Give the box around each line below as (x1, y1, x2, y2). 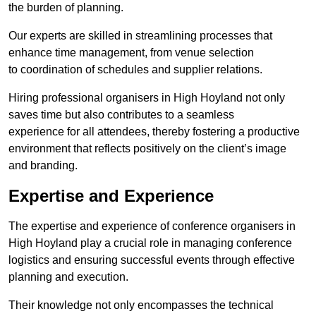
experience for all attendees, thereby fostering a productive (8, 126, 300, 138)
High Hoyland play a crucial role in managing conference (8, 237, 292, 250)
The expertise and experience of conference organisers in (8, 220, 296, 233)
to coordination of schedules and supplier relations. (8, 63, 262, 76)
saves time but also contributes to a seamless (8, 109, 234, 121)
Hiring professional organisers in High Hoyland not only (8, 92, 285, 104)
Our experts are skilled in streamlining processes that (8, 30, 272, 42)
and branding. (8, 159, 78, 172)
